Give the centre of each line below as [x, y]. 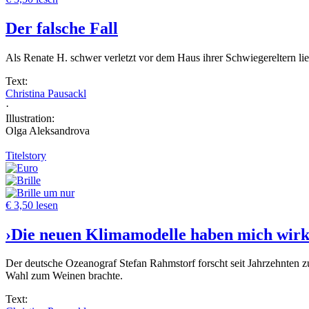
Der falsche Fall [62, 28]
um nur [59, 192]
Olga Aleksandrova [48, 130]
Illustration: [30, 118]
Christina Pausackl [46, 93]
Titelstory [26, 155]
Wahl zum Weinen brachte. [64, 276]
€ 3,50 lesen [32, 205]
